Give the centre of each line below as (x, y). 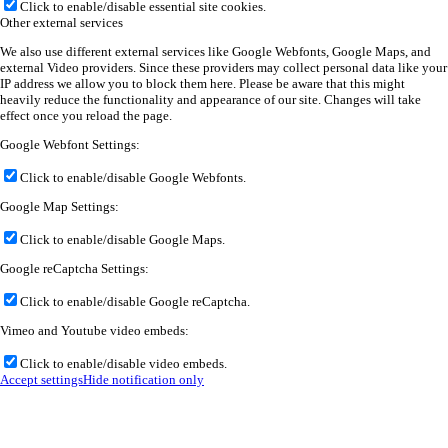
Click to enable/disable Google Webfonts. (133, 178)
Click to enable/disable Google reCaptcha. (135, 302)
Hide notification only (143, 380)
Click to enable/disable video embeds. (123, 364)
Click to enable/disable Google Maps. (122, 240)
